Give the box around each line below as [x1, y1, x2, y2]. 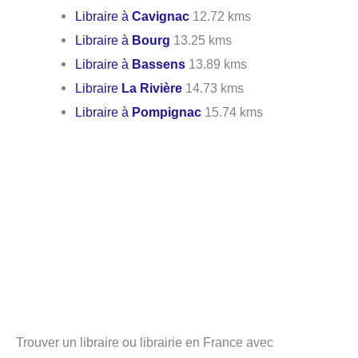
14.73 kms [182, 81, 245, 96]
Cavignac [132, 9, 190, 24]
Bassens [132, 57, 186, 72]
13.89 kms [185, 57, 248, 72]
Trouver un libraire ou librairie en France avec [16, 334, 273, 349]
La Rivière [121, 81, 183, 96]
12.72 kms [189, 9, 252, 24]
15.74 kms [201, 105, 264, 120]
